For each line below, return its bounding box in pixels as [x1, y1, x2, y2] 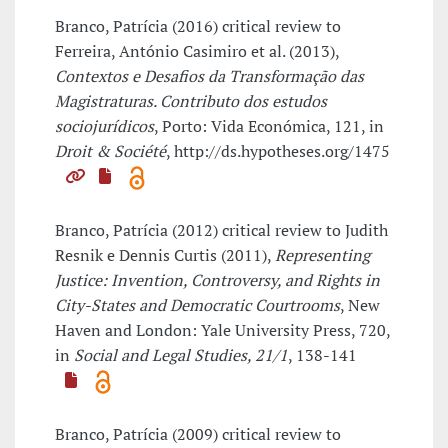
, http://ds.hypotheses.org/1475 [166, 140, 390, 163]
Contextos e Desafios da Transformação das [55, 65, 364, 88]
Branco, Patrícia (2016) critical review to [55, 15, 341, 38]
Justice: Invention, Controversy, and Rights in [55, 269, 380, 292]
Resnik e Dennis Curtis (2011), [55, 244, 275, 267]
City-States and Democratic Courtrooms [55, 294, 340, 317]
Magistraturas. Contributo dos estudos [55, 90, 327, 113]
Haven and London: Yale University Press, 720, [55, 319, 390, 342]
